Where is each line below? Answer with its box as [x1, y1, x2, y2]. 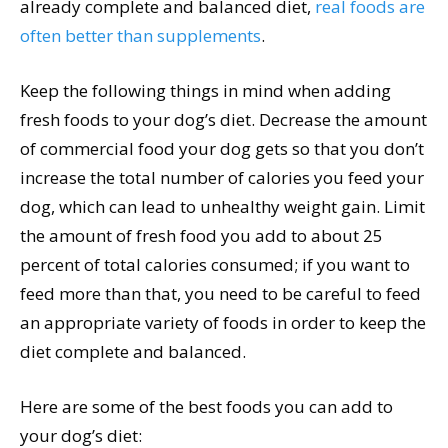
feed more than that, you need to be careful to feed [20, 282, 421, 306]
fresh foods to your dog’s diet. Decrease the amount [20, 108, 427, 132]
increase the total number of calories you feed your [20, 166, 424, 190]
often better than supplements [20, 24, 261, 48]
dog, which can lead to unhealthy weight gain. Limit [20, 195, 425, 219]
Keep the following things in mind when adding [20, 79, 391, 103]
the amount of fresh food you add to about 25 [20, 224, 383, 248]
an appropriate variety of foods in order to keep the [20, 311, 426, 335]
